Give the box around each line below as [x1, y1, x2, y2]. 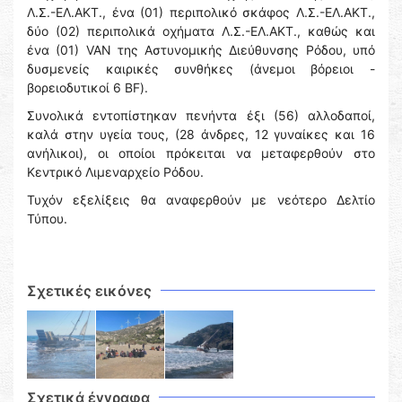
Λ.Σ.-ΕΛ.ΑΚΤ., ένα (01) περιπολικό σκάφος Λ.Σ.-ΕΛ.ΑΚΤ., [27, 4, 375, 21]
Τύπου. [27, 211, 67, 227]
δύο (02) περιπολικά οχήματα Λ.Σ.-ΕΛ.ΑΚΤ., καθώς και [27, 23, 375, 39]
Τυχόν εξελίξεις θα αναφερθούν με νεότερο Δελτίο [27, 192, 375, 208]
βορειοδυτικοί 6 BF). [27, 80, 148, 96]
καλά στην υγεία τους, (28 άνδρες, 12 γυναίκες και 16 [27, 127, 375, 143]
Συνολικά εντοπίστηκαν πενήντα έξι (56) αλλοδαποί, [27, 108, 375, 124]
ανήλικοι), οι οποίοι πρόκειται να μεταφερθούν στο [27, 145, 375, 162]
